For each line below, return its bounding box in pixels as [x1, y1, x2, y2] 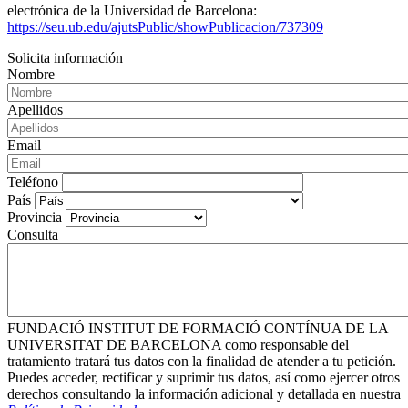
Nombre [7, 66, 55, 82]
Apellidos [7, 101, 63, 117]
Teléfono [7, 173, 58, 189]
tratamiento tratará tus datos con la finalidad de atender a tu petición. [7, 352, 396, 369]
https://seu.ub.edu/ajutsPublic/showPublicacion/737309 [7, 18, 323, 35]
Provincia [7, 209, 62, 225]
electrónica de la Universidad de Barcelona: [7, 2, 257, 18]
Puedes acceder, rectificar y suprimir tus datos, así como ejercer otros [7, 369, 400, 385]
